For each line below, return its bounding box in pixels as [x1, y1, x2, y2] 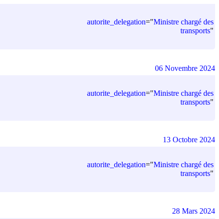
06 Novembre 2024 [155, 64, 215, 72]
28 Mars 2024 [172, 206, 215, 215]
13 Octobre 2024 [163, 135, 215, 144]
